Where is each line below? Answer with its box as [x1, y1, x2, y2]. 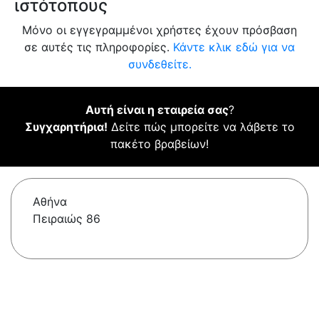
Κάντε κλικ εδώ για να [173, 40, 295, 55]
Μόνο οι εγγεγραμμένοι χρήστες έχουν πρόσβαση [22, 23, 297, 38]
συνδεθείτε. [127, 57, 192, 72]
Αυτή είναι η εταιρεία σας [85, 103, 229, 117]
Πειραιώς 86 [33, 211, 100, 226]
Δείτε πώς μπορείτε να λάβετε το [107, 120, 295, 135]
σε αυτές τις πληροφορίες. [24, 40, 173, 55]
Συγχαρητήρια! [24, 120, 108, 135]
